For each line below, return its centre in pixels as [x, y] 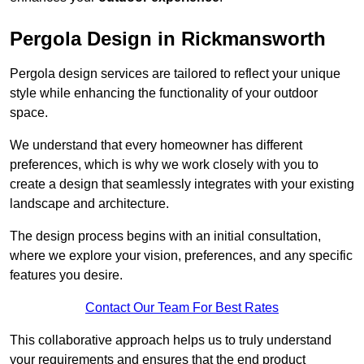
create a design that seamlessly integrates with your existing [182, 184]
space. [29, 113]
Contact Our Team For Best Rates [182, 308]
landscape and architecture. [89, 204]
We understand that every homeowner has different [156, 145]
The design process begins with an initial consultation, [165, 236]
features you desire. [66, 275]
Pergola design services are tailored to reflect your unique [175, 74]
